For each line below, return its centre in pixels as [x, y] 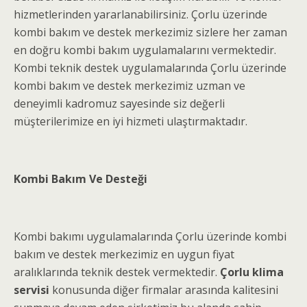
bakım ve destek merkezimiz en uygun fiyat [124, 254]
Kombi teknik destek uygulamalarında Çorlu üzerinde [150, 68]
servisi [32, 290]
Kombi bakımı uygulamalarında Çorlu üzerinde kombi [150, 236]
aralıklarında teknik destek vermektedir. [117, 272]
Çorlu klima [252, 272]
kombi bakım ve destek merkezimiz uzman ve [130, 86]
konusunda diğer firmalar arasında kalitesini [164, 290]
